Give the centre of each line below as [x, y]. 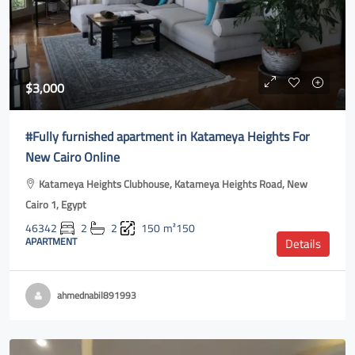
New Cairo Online [73, 157]
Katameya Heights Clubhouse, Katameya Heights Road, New [173, 184]
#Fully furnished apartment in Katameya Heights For [168, 136]
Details [303, 244]
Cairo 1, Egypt [56, 204]
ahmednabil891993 [97, 295]
